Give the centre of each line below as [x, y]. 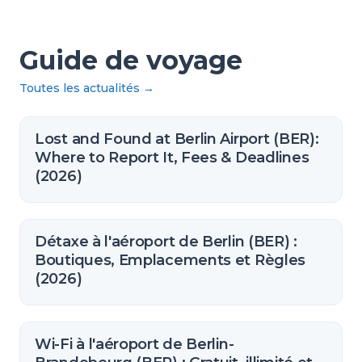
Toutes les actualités [80, 88]
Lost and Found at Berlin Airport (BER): [177, 139]
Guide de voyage [131, 60]
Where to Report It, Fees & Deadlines [172, 158]
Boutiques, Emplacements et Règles [170, 260]
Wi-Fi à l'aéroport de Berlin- [135, 344]
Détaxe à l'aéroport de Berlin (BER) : [166, 242]
